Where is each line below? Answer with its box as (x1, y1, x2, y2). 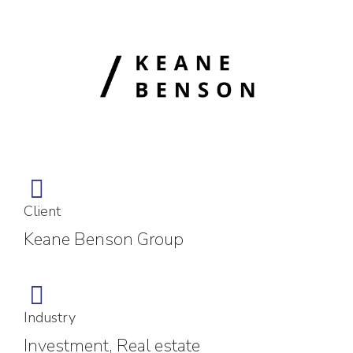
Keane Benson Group (24, 228, 184, 251)
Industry (24, 308, 76, 327)
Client (24, 202, 61, 221)
